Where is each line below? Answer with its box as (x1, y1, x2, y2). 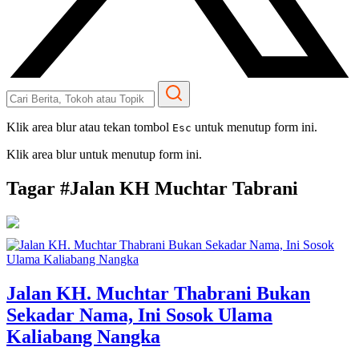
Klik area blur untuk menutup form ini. (6, 147, 202, 161)
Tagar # (6, 177, 70, 199)
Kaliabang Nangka (6, 325, 160, 347)
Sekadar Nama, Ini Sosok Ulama (6, 304, 272, 325)
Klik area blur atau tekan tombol (6, 120, 172, 134)
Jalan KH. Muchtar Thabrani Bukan (6, 282, 310, 304)
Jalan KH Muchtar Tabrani (70, 177, 298, 199)
